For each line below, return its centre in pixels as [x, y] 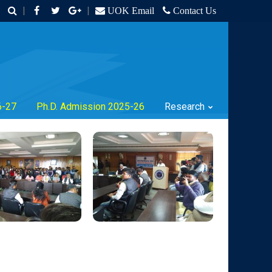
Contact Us [193, 11]
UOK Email [130, 11]
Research [185, 106]
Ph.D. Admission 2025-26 [90, 106]
